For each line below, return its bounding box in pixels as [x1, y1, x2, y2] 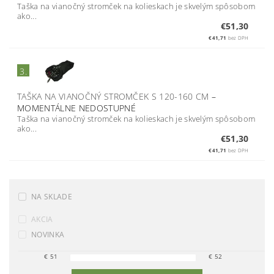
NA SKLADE [31, 191, 72, 202]
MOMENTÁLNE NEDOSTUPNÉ [17, 102, 136, 114]
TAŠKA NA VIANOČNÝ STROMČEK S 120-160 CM [17, 90, 212, 102]
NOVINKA [31, 229, 65, 240]
